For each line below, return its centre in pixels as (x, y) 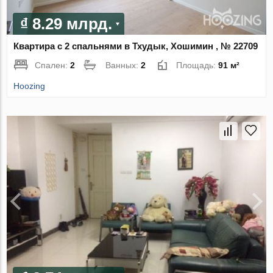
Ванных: (123, 65)
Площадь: (197, 65)
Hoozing (30, 86)
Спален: (53, 65)
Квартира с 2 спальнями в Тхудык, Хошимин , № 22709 (136, 46)
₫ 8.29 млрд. (66, 23)
